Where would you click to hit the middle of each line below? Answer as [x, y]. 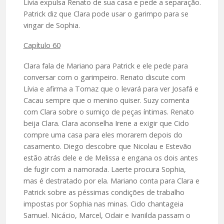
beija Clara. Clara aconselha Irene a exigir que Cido [106, 123]
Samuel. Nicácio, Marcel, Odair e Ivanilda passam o [107, 215]
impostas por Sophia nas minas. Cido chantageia [103, 204]
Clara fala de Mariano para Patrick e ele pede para [105, 66]
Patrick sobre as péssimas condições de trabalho [104, 192]
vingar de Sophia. [51, 25]
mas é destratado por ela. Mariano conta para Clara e [111, 181]
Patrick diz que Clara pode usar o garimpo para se [106, 13]
